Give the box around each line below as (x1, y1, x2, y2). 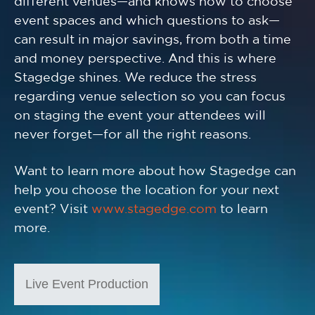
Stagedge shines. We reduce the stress (14, 72, 257, 84)
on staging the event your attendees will (14, 110, 266, 122)
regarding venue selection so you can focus (14, 91, 285, 103)
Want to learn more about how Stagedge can (14, 166, 296, 178)
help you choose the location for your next (14, 185, 279, 197)
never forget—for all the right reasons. (14, 129, 251, 141)
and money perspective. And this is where (14, 53, 276, 65)
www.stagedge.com (91, 204, 217, 216)
